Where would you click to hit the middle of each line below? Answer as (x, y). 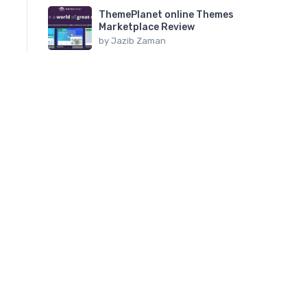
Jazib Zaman (138, 40)
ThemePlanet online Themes (166, 14)
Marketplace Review (147, 27)
